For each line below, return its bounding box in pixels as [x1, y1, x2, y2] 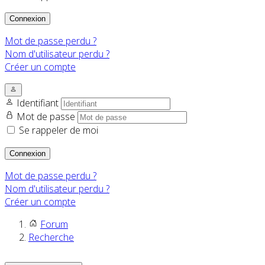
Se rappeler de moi [19, 124, 98, 137]
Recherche [28, 231, 74, 244]
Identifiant [17, 96, 61, 110]
